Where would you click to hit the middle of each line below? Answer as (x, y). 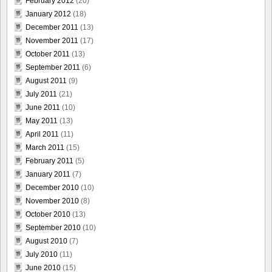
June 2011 (43, 107)
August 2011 (46, 80)
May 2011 (42, 121)
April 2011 (42, 134)
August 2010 (46, 241)
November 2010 (52, 201)
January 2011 (48, 174)
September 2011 (53, 67)
